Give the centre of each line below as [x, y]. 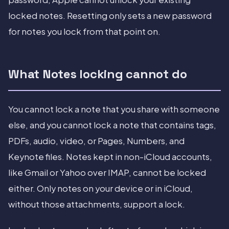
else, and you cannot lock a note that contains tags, [112, 125]
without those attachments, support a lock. [97, 204]
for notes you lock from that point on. [84, 32]
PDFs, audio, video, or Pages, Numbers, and [96, 141]
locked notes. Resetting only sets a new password [110, 16]
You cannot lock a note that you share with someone [114, 109]
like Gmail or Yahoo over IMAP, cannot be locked [107, 173]
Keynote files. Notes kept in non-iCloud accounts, [110, 157]
